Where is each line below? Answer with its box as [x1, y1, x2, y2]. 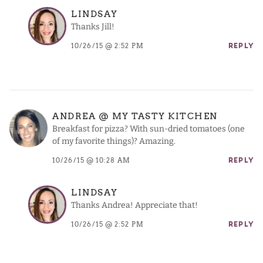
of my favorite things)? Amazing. [52, 136, 176, 147]
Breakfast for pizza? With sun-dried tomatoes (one [52, 124, 245, 134]
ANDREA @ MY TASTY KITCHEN [52, 111, 218, 122]
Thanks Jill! [71, 22, 114, 32]
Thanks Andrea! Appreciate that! [71, 200, 198, 211]
